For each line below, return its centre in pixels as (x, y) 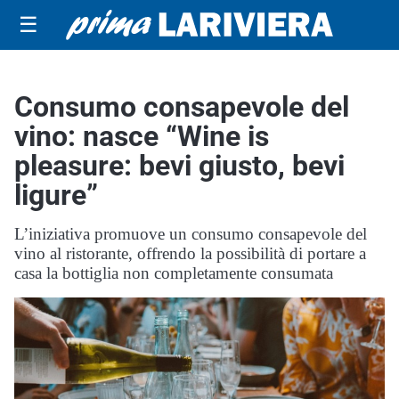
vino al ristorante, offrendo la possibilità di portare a (190, 253)
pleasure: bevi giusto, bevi (179, 166)
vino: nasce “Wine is (142, 136)
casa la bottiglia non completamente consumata (174, 273)
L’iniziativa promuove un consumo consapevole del (191, 234)
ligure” (56, 195)
